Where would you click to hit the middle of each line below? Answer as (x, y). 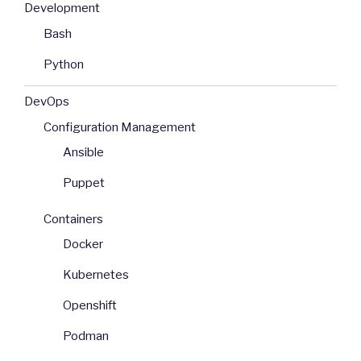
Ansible (83, 153)
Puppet (84, 183)
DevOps (47, 102)
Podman (86, 336)
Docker (83, 245)
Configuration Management (120, 127)
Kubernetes (96, 275)
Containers (73, 219)
